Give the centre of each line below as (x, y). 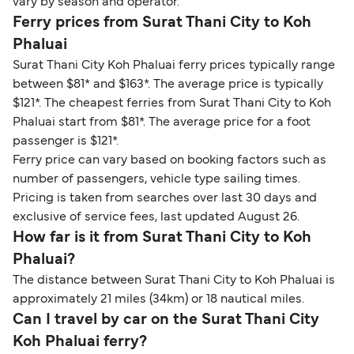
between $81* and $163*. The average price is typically (168, 84)
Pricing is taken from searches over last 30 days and (165, 198)
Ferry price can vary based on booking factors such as (169, 160)
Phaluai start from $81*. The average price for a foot (162, 122)
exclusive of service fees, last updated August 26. (156, 217)
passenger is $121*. (66, 141)
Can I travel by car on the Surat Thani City (166, 320)
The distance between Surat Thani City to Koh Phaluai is (174, 280)
